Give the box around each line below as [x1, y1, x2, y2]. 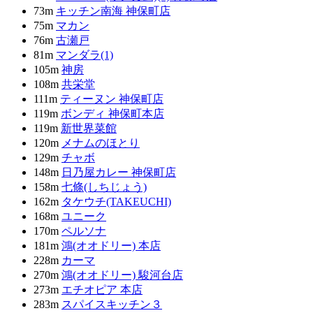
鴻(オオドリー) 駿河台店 [61, 269, 183, 281]
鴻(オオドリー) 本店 [61, 240, 161, 252]
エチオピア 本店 [61, 284, 143, 296]
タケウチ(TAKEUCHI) [61, 196, 171, 208]
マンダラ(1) [56, 49, 113, 61]
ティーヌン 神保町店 [60, 93, 163, 105]
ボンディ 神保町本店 [61, 108, 164, 119]
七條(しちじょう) [61, 181, 147, 193]
